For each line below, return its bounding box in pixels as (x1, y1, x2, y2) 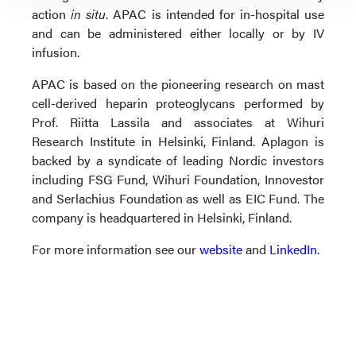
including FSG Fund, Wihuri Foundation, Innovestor (32, 170, 324, 188)
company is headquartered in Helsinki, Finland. (32, 208, 292, 226)
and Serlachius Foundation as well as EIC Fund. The (32, 189, 324, 207)
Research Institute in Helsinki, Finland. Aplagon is (32, 132, 324, 150)
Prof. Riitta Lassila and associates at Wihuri (32, 113, 324, 131)
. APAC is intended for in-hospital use (106, 5, 324, 23)
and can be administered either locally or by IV (32, 24, 324, 42)
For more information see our (32, 240, 199, 258)
